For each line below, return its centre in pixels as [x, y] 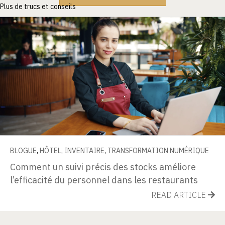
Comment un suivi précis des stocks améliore [103, 167]
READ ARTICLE [180, 195]
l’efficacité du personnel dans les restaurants [104, 180]
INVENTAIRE [84, 150]
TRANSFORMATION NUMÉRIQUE [158, 150]
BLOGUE [23, 150]
